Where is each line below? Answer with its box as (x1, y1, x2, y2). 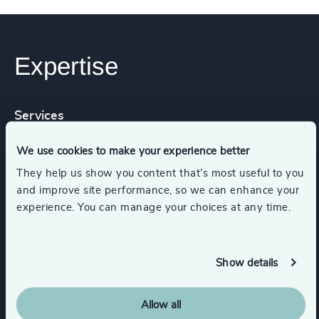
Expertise (14, 52, 118, 80)
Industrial (28, 265, 76, 276)
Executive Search (28, 154, 115, 165)
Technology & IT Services (117, 265, 246, 276)
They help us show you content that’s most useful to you (16, 167, 304, 179)
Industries (14, 221, 72, 234)
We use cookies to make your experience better (16, 145, 250, 156)
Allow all (141, 299, 181, 310)
